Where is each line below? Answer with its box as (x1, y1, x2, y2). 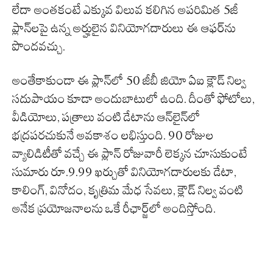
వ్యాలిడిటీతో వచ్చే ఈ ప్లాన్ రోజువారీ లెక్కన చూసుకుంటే (12, 146, 247, 161)
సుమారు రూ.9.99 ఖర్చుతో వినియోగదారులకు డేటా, (12, 165, 236, 180)
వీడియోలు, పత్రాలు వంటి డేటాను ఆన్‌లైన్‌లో (12, 110, 200, 125)
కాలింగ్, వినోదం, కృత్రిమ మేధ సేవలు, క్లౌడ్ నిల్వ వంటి (12, 183, 243, 198)
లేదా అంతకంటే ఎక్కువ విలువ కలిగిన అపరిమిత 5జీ (12, 2, 238, 18)
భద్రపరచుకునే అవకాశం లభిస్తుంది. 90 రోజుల (12, 128, 214, 143)
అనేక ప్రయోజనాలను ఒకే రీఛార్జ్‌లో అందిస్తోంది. (12, 201, 216, 216)
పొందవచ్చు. (12, 39, 65, 54)
